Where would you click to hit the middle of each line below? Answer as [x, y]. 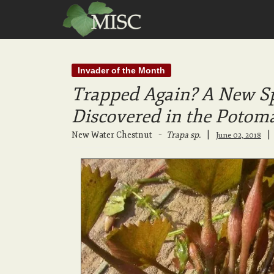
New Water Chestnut [112, 135]
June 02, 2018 [239, 135]
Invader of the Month [121, 70]
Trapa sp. [183, 135]
